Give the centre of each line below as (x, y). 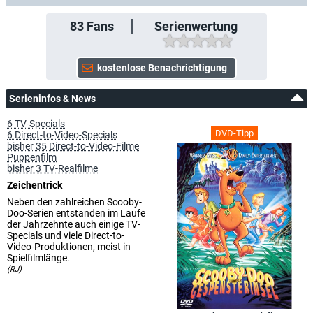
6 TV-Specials (36, 124)
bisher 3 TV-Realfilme (52, 168)
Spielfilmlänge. (38, 258)
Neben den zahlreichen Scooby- (74, 202)
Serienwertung (196, 26)
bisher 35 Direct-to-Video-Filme (73, 146)
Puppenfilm (32, 157)
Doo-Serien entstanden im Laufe (76, 213)
